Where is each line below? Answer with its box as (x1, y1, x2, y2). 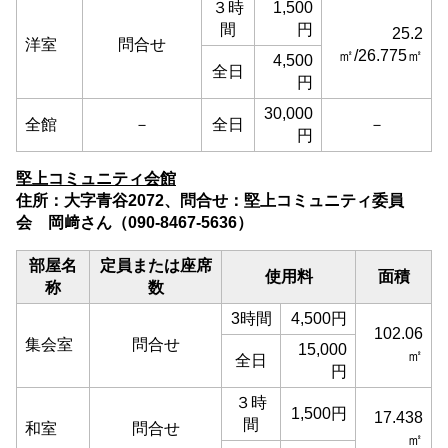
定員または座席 (99, 257, 212, 274)
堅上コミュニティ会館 (16, 170, 176, 187)
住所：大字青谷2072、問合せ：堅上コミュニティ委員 (16, 192, 404, 209)
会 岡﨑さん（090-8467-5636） (16, 214, 253, 231)
